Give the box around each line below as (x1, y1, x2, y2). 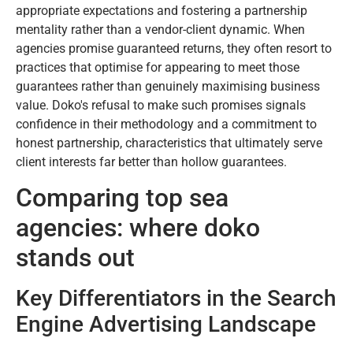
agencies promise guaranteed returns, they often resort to (16, 40, 332, 56)
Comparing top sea (16, 183, 229, 214)
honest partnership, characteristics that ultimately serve (16, 135, 322, 150)
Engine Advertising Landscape (16, 311, 316, 338)
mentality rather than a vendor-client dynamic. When (16, 21, 305, 37)
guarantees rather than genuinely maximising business (16, 78, 320, 94)
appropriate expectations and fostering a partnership (16, 2, 307, 18)
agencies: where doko (16, 213, 260, 243)
